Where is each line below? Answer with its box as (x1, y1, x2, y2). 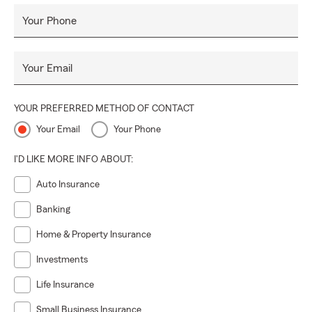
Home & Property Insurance (36, 230, 151, 240)
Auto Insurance (36, 180, 100, 189)
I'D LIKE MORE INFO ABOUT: (14, 155, 133, 164)
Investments (36, 255, 88, 265)
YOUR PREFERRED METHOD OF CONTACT (14, 104, 194, 114)
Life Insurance (36, 280, 94, 290)
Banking (36, 205, 70, 214)
